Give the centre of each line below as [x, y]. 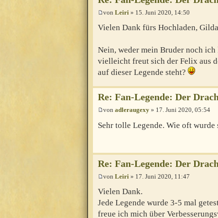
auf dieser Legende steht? [143, 73]
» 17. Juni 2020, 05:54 [180, 110]
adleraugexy [132, 110]
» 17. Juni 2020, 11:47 [159, 176]
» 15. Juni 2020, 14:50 [159, 12]
